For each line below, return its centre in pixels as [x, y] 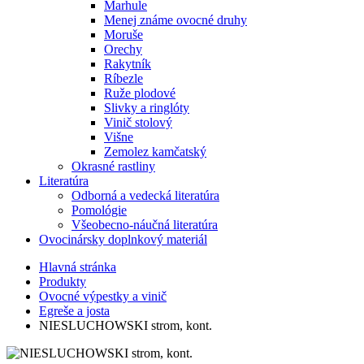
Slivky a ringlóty [147, 108]
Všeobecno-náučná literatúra [145, 225]
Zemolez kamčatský [155, 152]
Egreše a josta [74, 311]
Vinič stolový [138, 122]
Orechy [123, 49]
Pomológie [99, 210]
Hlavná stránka [78, 267]
